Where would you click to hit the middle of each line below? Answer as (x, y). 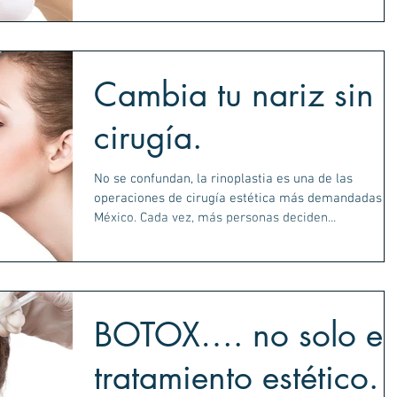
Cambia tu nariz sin (234, 94)
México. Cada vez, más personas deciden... (215, 218)
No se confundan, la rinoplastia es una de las (223, 179)
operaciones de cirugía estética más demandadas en (201, 198)
